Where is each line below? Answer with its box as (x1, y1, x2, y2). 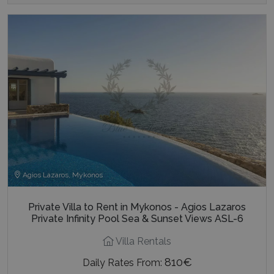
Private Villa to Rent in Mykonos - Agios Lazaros (28, 201, 246, 213)
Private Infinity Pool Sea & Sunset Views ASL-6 (31, 212, 243, 224)
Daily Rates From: (82, 256, 165, 268)
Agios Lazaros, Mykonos (21, 170, 103, 179)
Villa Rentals (114, 235, 171, 247)
